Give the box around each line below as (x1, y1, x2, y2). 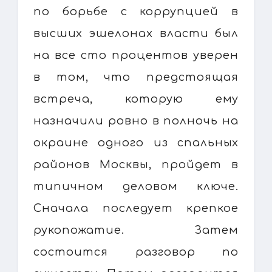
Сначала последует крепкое (33, 202, 239, 214)
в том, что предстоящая (33, 70, 239, 83)
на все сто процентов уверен (33, 49, 239, 61)
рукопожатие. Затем (33, 223, 239, 236)
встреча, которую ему (33, 92, 239, 105)
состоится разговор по (33, 245, 239, 258)
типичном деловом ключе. (33, 180, 239, 192)
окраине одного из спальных (33, 136, 239, 149)
